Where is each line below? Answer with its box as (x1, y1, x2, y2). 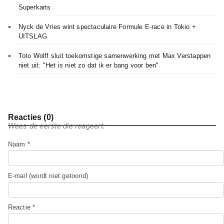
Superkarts (18, 3, 51, 11)
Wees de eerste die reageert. (7, 121, 105, 130)
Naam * (7, 140, 30, 148)
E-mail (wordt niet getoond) (7, 172, 88, 180)
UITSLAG (18, 32, 47, 40)
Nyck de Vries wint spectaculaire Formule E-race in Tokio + (18, 23, 196, 31)
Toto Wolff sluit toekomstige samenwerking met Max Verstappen (18, 52, 211, 60)
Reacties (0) (7, 113, 54, 122)
